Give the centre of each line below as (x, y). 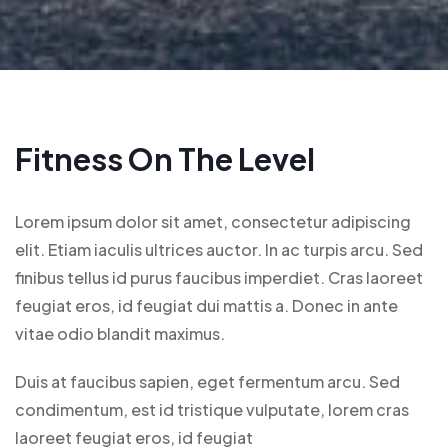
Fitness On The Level (165, 159)
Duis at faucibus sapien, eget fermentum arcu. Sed (207, 382)
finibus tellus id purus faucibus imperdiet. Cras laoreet (219, 278)
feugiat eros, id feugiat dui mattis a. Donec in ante (206, 306)
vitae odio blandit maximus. (121, 334)
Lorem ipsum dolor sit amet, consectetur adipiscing (213, 222)
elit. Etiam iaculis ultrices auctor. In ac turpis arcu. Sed (219, 250)
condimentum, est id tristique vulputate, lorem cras (212, 410)
